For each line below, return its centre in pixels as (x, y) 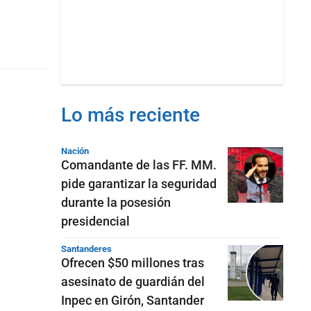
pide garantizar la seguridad (139, 184)
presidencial (95, 221)
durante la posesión (116, 202)
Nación (75, 151)
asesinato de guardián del (133, 281)
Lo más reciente (131, 115)
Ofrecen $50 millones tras (133, 263)
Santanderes (86, 249)
